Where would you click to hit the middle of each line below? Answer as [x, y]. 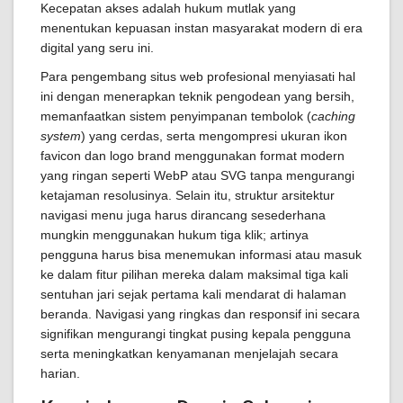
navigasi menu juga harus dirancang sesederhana [183, 215]
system [61, 136]
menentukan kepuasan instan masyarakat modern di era [201, 28]
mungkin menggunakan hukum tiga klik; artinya [175, 235]
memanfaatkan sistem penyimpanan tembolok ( [176, 116]
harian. [60, 373]
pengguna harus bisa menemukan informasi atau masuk [201, 255]
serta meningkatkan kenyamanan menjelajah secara [189, 354]
